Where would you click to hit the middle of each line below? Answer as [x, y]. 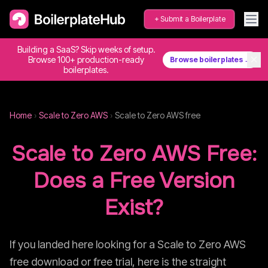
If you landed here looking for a [83, 244]
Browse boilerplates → [211, 59]
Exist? [134, 208]
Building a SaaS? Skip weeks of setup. [86, 49]
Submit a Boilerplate [193, 19]
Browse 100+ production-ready [86, 60]
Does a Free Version [134, 181]
